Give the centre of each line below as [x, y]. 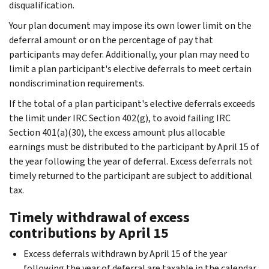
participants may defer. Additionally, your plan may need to [129, 54]
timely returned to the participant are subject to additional [131, 175]
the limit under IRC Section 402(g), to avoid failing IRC [120, 118]
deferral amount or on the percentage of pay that [111, 40]
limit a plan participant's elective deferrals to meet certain [130, 68]
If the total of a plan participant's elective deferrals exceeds [132, 103]
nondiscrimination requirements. [77, 83]
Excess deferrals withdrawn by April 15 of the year [125, 253]
